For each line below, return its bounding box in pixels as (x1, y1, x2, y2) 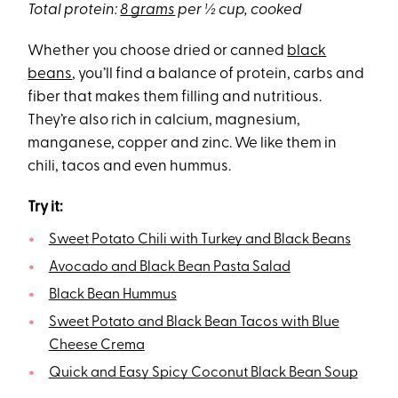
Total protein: (28, 2, 121, 18)
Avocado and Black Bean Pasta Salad (48, 259, 291, 275)
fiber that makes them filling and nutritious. (28, 89, 322, 105)
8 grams (120, 2, 176, 18)
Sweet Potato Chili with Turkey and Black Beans (48, 232, 351, 247)
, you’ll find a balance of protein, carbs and (72, 66, 365, 82)
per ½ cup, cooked (175, 2, 303, 18)
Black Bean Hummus (48, 287, 177, 302)
